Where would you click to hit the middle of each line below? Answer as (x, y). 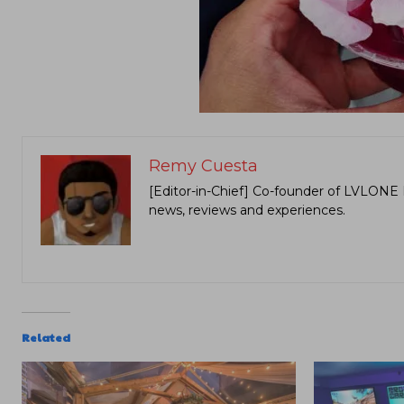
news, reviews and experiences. (247, 210)
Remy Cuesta (203, 165)
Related (46, 337)
